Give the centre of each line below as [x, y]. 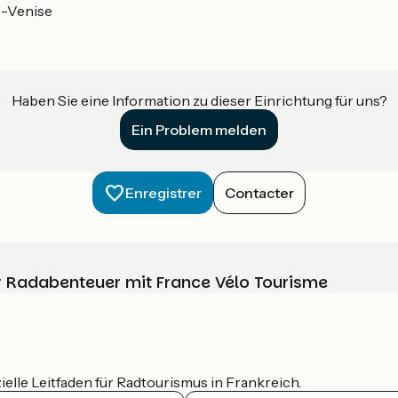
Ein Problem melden [199, 130]
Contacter [259, 193]
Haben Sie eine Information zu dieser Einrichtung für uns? [199, 101]
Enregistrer [163, 193]
